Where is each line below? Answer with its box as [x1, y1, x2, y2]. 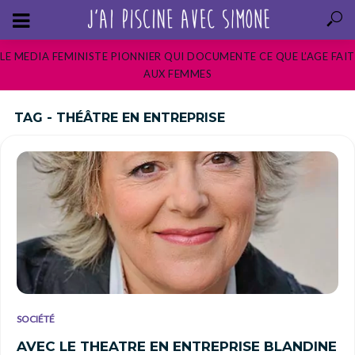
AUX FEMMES [143, 67, 212, 80]
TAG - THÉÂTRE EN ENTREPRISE [14, 110, 225, 125]
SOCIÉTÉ [17, 312, 55, 325]
